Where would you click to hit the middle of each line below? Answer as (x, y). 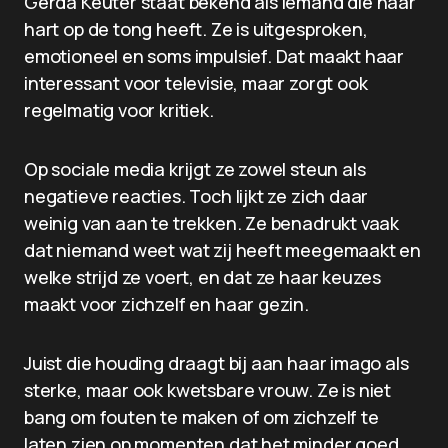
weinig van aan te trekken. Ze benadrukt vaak (212, 223)
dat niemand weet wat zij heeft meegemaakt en (223, 250)
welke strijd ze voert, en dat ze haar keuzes (203, 277)
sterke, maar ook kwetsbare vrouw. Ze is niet (208, 390)
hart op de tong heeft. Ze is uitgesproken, (196, 29)
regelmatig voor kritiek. (119, 110)
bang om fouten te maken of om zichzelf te (201, 417)
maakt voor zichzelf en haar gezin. (166, 304)
